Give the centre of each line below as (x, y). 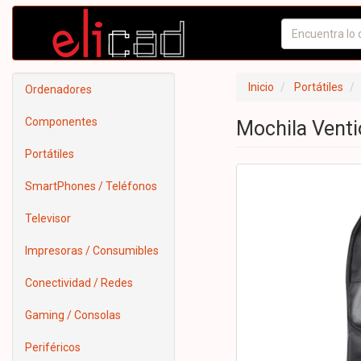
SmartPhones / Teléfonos (91, 186)
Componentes (61, 122)
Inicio (261, 87)
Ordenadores (58, 89)
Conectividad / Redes (79, 283)
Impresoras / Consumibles (92, 251)
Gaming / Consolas (73, 315)
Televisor (48, 218)
